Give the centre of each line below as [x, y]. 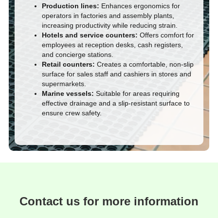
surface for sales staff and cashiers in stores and [117, 74]
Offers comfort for [166, 35]
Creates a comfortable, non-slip [144, 64]
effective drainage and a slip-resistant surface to [116, 103]
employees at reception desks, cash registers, [112, 45]
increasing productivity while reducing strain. [110, 25]
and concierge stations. [78, 54]
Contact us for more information [109, 201]
